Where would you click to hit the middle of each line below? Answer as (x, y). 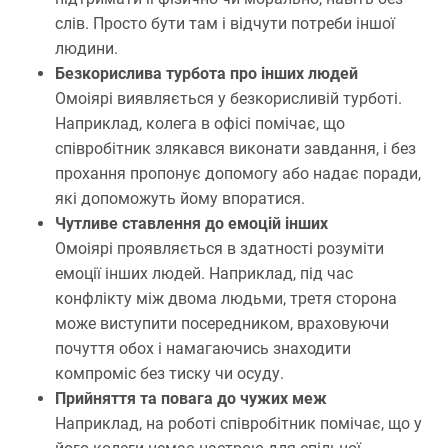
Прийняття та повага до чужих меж (191, 399)
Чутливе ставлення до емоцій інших (191, 224)
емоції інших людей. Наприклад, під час (204, 274)
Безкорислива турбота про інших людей (206, 74)
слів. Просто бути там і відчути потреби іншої (225, 24)
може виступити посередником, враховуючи (222, 324)
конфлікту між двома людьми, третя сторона (226, 299)
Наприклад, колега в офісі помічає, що (200, 124)
